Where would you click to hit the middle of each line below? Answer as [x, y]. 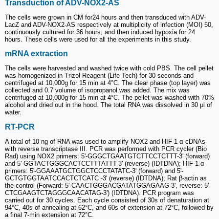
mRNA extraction [36, 54]
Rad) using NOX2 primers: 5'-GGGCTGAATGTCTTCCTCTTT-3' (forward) [107, 156]
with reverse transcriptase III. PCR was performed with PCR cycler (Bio [106, 149]
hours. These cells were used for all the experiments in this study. [98, 39]
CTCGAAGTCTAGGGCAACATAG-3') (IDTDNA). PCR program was [99, 193]
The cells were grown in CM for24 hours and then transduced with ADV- [105, 17]
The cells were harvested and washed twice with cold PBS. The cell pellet [109, 68]
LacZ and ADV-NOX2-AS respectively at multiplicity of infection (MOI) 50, [109, 24]
